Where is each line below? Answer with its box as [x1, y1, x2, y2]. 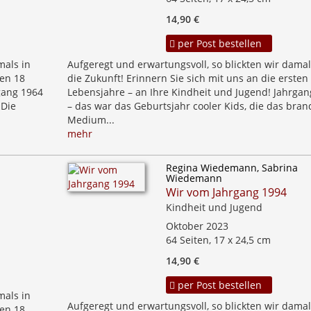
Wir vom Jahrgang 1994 [165, 185, 287, 200]
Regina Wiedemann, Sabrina [165, 161, 298, 174]
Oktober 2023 [165, 219, 228, 233]
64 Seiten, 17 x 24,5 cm [165, 233, 271, 246]
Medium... [67, 113, 115, 126]
